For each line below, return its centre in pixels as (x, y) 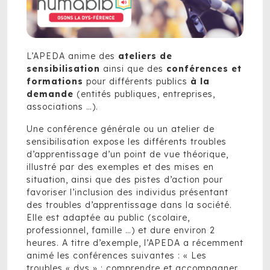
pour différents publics (137, 81)
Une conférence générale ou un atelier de (121, 129)
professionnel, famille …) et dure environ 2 (121, 230)
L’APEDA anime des (72, 56)
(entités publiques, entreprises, (144, 94)
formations (55, 81)
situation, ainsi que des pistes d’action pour (125, 180)
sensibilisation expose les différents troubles (127, 142)
